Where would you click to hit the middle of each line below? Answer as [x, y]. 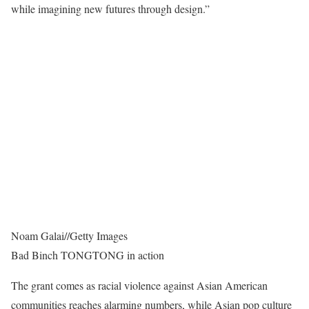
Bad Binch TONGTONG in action [88, 255]
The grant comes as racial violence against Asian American [139, 286]
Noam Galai [38, 236]
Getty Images [99, 236]
